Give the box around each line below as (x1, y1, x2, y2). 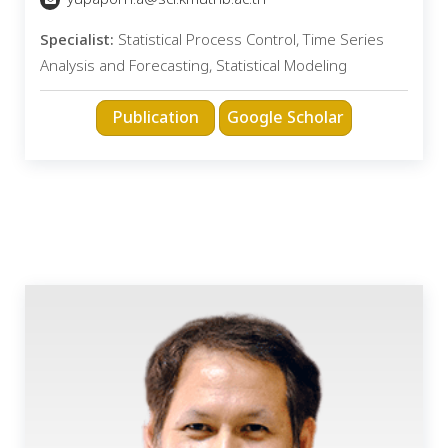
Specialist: (40, 28, 114, 52)
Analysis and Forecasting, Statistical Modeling (40, 54, 347, 78)
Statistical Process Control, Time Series (114, 28, 384, 52)
